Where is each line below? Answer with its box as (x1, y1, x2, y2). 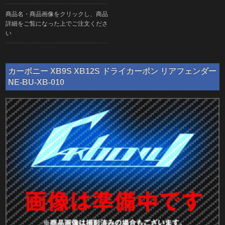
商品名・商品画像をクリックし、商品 (6, 11, 108, 17)
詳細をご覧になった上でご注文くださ (6, 20, 108, 27)
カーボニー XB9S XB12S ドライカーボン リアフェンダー (8, 67, 217, 75)
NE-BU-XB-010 (8, 78, 65, 86)
